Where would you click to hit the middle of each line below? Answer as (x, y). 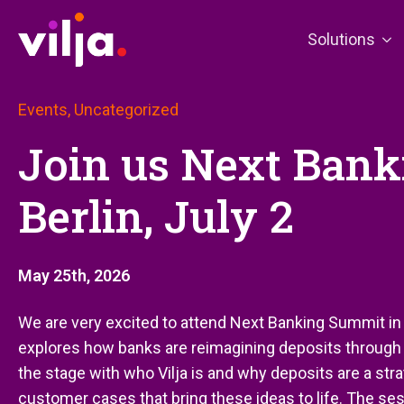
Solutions (341, 39)
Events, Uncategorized (98, 110)
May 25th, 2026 (74, 275)
